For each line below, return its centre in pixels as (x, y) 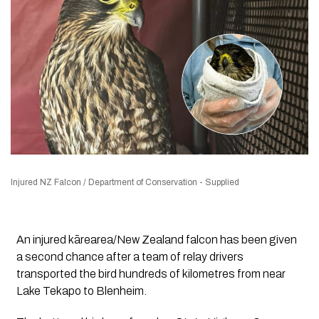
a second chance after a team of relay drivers (130, 257)
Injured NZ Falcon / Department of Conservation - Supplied (125, 183)
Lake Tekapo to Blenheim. (81, 291)
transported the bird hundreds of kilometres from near (151, 274)
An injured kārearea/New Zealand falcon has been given (156, 240)
